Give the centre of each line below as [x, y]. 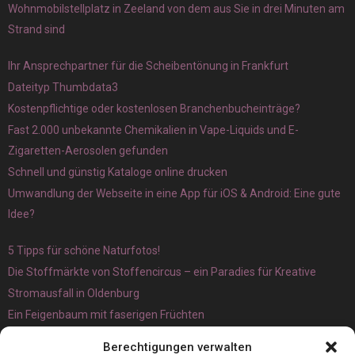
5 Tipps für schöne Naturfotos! [84, 250]
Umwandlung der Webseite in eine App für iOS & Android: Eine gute [174, 193]
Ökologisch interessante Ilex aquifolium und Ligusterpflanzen [160, 336]
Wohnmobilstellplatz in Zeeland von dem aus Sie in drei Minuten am [176, 8]
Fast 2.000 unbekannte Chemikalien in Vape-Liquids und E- [153, 130]
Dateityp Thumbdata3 [63, 87]
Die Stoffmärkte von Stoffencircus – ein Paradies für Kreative [162, 271]
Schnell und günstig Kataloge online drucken [118, 172]
